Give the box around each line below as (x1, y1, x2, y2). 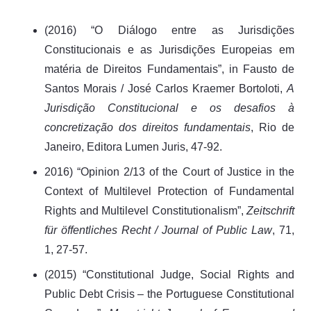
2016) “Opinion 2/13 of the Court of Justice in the (44, 165, 294, 178)
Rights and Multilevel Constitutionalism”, (44, 204, 246, 217)
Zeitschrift (246, 204, 294, 217)
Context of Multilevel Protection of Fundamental (44, 185, 294, 197)
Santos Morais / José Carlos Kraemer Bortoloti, (44, 82, 287, 94)
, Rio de (251, 121, 294, 133)
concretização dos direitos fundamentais (44, 121, 251, 133)
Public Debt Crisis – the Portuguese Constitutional (44, 287, 294, 300)
